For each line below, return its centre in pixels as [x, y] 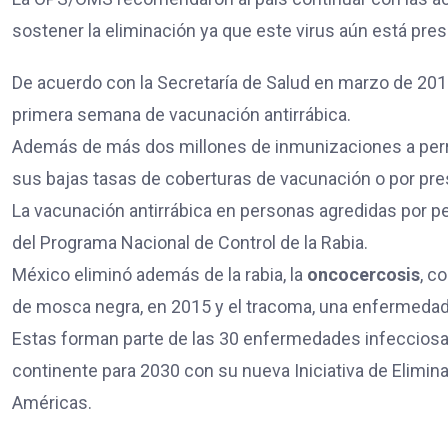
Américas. [52, 402]
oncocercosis [361, 274]
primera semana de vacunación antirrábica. [181, 114]
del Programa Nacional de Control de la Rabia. [190, 242]
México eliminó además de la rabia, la [157, 274]
